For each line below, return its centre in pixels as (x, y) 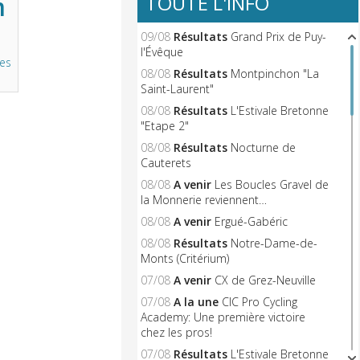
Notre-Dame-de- (274, 243)
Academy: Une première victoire (223, 317)
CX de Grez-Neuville (265, 280)
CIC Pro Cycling (259, 302)
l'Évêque (162, 52)
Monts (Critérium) (184, 258)
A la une (196, 302)
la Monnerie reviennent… (203, 200)
